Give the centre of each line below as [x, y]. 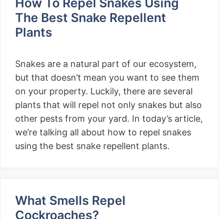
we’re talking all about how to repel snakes [103, 132]
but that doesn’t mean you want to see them [107, 77]
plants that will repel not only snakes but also [109, 105]
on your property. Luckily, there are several [104, 91]
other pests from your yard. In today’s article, [109, 119]
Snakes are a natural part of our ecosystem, [106, 64]
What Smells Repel [70, 200]
